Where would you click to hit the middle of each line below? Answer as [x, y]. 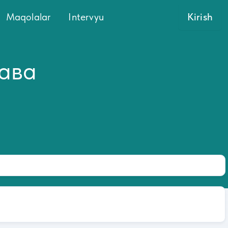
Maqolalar [28, 17]
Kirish [200, 17]
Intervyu [86, 17]
